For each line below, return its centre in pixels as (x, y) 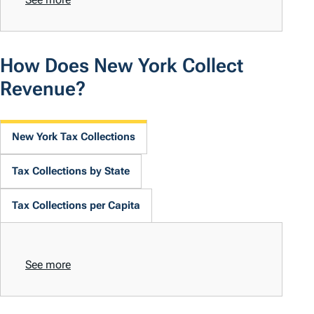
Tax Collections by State (71, 171)
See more (48, 265)
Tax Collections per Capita (76, 206)
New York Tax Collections (74, 137)
